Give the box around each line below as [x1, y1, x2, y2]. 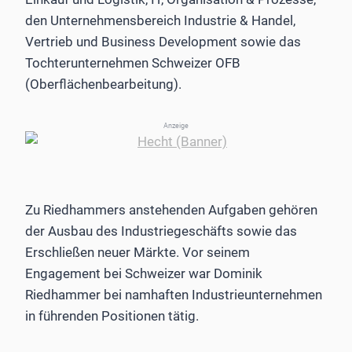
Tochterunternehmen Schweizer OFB [25, 55, 240, 71]
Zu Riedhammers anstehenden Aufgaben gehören [25, 202, 317, 218]
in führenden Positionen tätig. [25, 308, 199, 324]
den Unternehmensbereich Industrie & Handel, [25, 13, 295, 29]
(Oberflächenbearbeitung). [25, 76, 181, 93]
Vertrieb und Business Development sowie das [25, 34, 301, 50]
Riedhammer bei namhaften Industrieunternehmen [25, 287, 322, 303]
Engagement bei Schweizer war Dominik [25, 266, 262, 282]
